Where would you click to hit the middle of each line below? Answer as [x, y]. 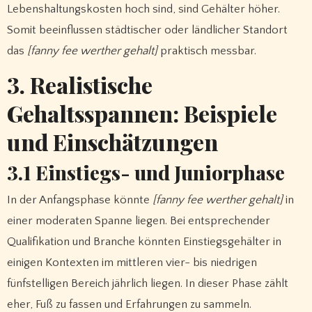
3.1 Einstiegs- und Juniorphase [146, 172]
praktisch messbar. [206, 50]
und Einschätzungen [112, 141]
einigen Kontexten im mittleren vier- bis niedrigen [132, 263]
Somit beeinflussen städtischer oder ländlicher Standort [147, 30]
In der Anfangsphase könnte [79, 200]
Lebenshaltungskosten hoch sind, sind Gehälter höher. [143, 9]
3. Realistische [79, 84]
